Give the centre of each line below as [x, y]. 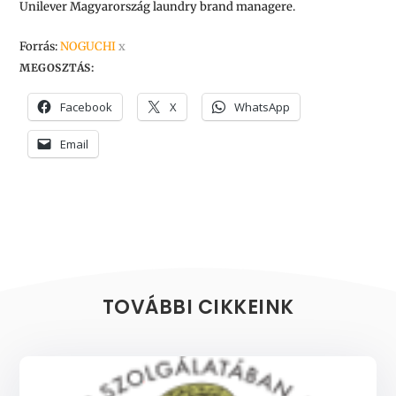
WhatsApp [263, 107]
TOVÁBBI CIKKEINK [198, 307]
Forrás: [40, 46]
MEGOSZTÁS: [57, 67]
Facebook [87, 107]
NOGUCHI [88, 46]
